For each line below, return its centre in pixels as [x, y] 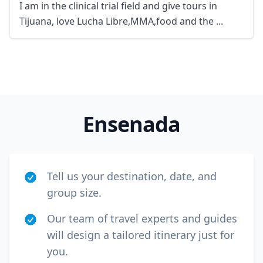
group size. [74, 193]
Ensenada [131, 124]
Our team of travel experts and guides [142, 218]
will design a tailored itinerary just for [141, 235]
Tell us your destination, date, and [132, 176]
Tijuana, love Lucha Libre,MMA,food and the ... [121, 21]
